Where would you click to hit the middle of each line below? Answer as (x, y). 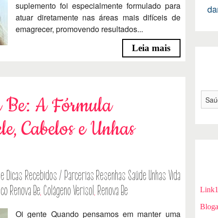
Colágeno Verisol (69, 191)
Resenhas (111, 175)
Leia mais (151, 48)
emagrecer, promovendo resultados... (80, 29)
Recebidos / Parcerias (59, 175)
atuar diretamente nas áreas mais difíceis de (98, 17)
